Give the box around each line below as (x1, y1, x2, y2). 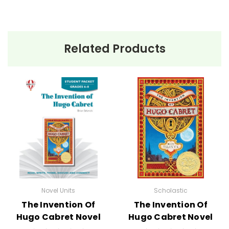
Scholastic (153, 186, 188, 195)
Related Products (63, 40, 166, 57)
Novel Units (41, 186, 76, 195)
